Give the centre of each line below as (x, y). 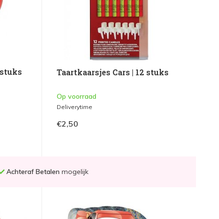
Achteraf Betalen (33, 172)
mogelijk (74, 172)
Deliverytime (74, 107)
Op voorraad (76, 97)
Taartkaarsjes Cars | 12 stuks (112, 72)
